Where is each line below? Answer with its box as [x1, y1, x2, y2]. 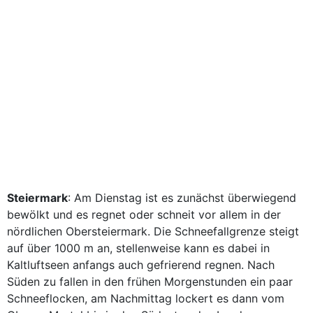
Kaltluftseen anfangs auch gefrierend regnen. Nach [7, 258, 275, 272]
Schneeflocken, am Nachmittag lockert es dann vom [7, 291, 284, 305]
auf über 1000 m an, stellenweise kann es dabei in [7, 241, 270, 255]
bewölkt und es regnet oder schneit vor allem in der [7, 208, 281, 221]
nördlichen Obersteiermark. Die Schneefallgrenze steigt [7, 224, 299, 238]
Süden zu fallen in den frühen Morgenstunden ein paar [7, 275, 293, 289]
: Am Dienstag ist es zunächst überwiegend [68, 191, 296, 205]
